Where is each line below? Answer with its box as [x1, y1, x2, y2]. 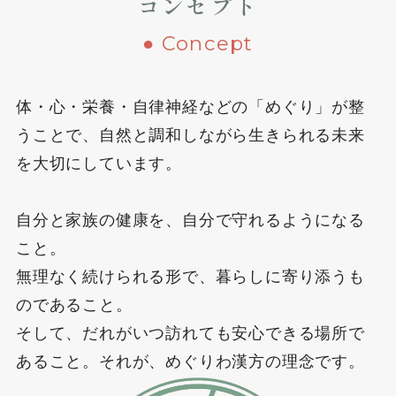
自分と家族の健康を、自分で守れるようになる [15, 211, 365, 230]
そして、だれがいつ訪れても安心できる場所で [15, 324, 365, 343]
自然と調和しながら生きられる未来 [98, 126, 365, 145]
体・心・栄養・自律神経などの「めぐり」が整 [15, 98, 365, 117]
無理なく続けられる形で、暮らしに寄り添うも [15, 268, 365, 286]
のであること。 [15, 296, 133, 315]
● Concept [142, 31, 254, 57]
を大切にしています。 [15, 155, 182, 173]
